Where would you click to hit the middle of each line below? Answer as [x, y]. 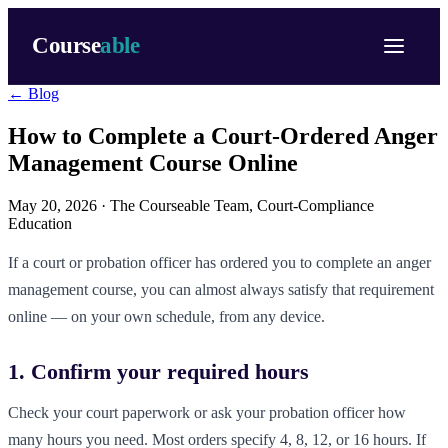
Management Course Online [153, 162]
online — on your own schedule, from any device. [166, 316]
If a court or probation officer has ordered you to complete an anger [219, 262]
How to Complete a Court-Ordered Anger [223, 135]
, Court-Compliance [311, 205]
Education [40, 223]
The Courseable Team [179, 205]
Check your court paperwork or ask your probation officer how [207, 412]
